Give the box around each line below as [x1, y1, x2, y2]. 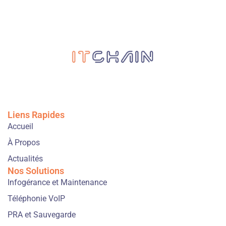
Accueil [8, 121, 33, 131]
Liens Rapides [8, 109, 65, 120]
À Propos [8, 137, 40, 147]
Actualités [8, 153, 43, 163]
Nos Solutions [8, 165, 64, 176]
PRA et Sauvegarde [8, 209, 76, 219]
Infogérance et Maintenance [8, 177, 107, 187]
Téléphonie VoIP [8, 193, 65, 203]
